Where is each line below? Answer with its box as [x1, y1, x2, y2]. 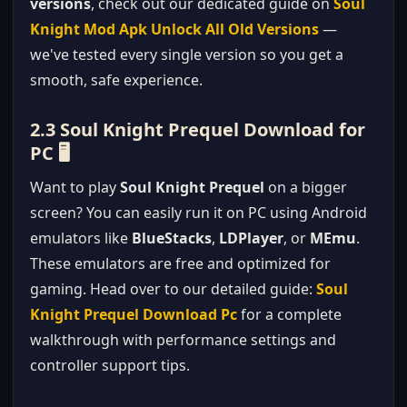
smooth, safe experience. [30, 70, 203, 90]
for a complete [237, 304, 342, 324]
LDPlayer [219, 228, 283, 248]
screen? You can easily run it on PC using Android [30, 203, 367, 223]
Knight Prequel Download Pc [30, 304, 237, 324]
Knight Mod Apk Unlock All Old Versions [30, 19, 319, 39]
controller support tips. [30, 355, 190, 375]
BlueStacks [132, 228, 212, 248]
